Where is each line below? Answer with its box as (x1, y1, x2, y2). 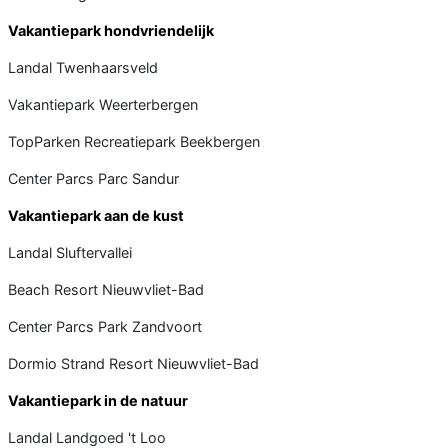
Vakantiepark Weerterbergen (8, 95, 198, 113)
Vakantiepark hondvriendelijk (8, 21, 214, 39)
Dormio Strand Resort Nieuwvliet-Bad (8, 354, 259, 372)
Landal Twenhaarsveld (8, 58, 158, 76)
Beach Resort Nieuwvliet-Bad (8, 280, 204, 298)
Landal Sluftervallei (8, 243, 132, 261)
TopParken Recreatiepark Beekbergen (8, 132, 260, 150)
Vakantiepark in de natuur (8, 391, 188, 409)
